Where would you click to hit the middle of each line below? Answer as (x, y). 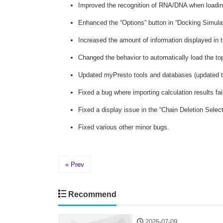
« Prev (74, 164)
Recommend (91, 194)
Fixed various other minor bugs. (124, 127)
